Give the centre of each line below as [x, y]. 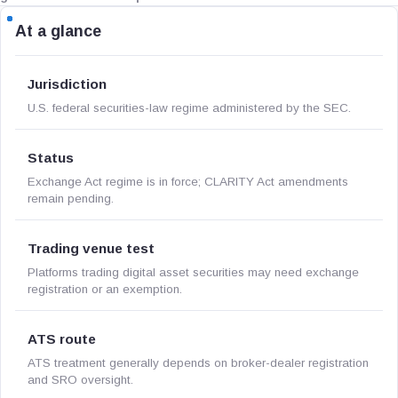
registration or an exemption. [105, 289]
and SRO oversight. [80, 380]
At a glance [58, 31]
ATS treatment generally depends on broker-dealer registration [198, 363]
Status [51, 158]
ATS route [62, 339]
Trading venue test [91, 248]
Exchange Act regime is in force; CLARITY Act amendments [188, 182]
